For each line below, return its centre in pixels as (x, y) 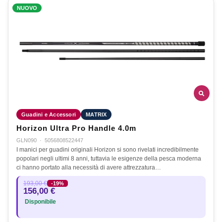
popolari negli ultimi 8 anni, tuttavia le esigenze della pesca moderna (109, 159)
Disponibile (40, 202)
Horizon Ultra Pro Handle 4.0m (76, 129)
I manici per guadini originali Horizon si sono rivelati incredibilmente (108, 150)
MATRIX (96, 115)
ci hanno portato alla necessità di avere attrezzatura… (89, 168)
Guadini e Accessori (49, 115)
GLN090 (27, 140)
